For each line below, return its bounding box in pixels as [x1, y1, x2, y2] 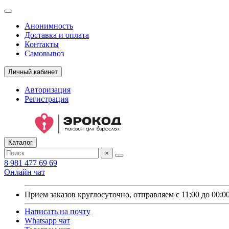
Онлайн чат [4, 168, 45, 176]
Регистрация [25, 95, 68, 103]
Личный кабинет [8, 68, 58, 76]
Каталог [8, 139, 33, 146]
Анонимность [25, 21, 73, 30]
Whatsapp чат [25, 216, 70, 225]
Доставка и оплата [25, 31, 89, 39]
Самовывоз [25, 49, 64, 58]
